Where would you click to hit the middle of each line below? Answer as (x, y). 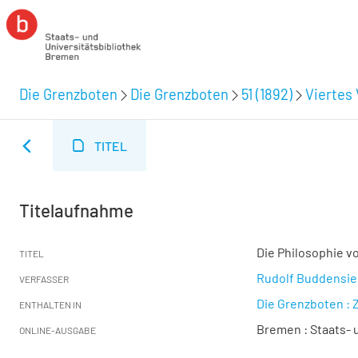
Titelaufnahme (76, 210)
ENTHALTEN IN (50, 304)
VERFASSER (44, 279)
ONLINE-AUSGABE (58, 330)
